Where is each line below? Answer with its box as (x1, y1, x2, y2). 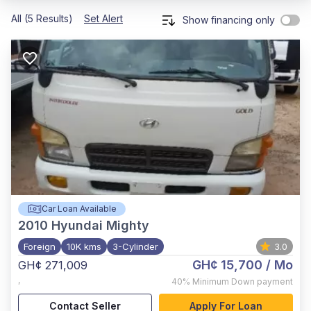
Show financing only (183, 14, 275, 26)
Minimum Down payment (192, 276, 293, 287)
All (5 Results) (11, 12, 73, 24)
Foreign (24, 241, 56, 252)
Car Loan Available (41, 203, 117, 214)
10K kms (67, 241, 101, 252)
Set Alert (84, 12, 123, 24)
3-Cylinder (112, 241, 158, 252)
